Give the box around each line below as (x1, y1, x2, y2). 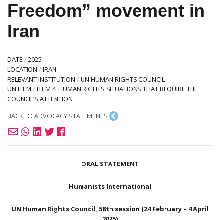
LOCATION (7, 64, 37, 74)
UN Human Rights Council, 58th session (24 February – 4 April (11, 204, 209, 214)
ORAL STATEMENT (81, 159, 139, 168)
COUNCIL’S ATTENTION (7, 94, 73, 103)
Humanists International (69, 182, 151, 191)
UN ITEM (7, 84, 31, 93)
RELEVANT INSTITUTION (7, 74, 75, 83)
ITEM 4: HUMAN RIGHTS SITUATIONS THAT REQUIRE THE (37, 84, 198, 93)
